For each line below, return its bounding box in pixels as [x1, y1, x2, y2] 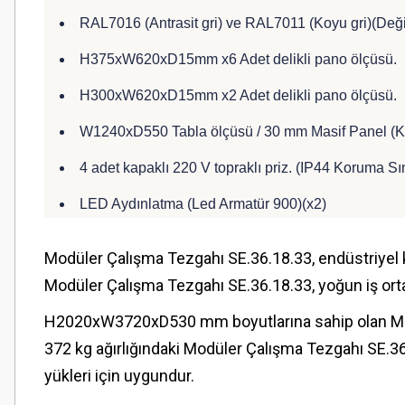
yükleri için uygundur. [44, 366, 194, 385]
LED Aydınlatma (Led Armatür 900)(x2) [80, 196, 326, 212]
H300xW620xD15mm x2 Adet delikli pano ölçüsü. [80, 88, 397, 103]
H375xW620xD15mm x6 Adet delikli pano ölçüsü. [80, 52, 397, 67]
